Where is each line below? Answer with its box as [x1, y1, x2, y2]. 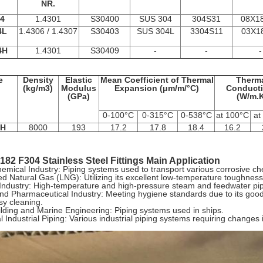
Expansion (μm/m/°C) [114, 83, 199, 93]
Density [22, 75, 53, 85]
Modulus [61, 83, 96, 93]
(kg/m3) [23, 83, 53, 93]
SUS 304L [136, 26, 174, 36]
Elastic [65, 75, 92, 85]
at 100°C [216, 110, 249, 120]
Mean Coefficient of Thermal [100, 75, 214, 85]
